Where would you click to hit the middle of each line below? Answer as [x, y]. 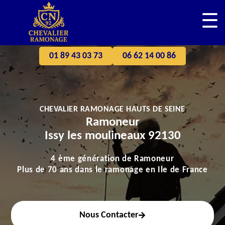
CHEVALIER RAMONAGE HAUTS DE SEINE [113, 109]
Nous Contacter [109, 215]
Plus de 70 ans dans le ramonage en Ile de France [113, 170]
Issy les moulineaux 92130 [113, 136]
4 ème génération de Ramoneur [113, 159]
